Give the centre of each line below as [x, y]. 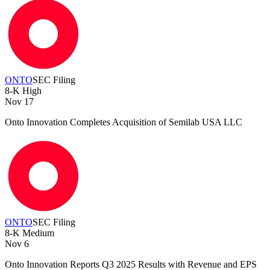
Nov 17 [19, 102]
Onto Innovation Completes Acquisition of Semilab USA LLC [124, 122]
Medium [37, 233]
